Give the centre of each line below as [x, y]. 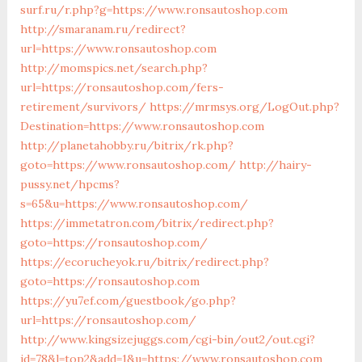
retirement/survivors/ [83, 106]
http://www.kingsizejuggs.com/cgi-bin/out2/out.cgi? [167, 339]
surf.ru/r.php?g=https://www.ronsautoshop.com [154, 9]
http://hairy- [275, 164]
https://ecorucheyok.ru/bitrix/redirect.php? [144, 261]
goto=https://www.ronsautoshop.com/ [128, 164]
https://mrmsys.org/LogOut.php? [244, 106]
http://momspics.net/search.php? [114, 67]
